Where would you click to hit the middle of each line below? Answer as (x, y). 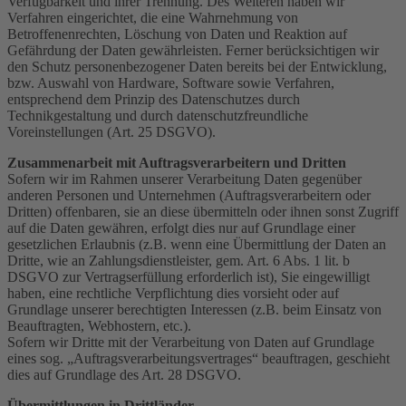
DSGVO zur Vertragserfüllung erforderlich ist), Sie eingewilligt (188, 276)
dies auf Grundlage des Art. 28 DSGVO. (124, 374)
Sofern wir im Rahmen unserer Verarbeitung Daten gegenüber (184, 179)
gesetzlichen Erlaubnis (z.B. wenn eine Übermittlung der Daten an (197, 244)
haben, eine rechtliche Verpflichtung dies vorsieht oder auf (173, 293)
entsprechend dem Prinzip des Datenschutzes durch (154, 99)
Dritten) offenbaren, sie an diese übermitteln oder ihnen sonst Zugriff (203, 211)
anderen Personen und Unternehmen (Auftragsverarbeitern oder (189, 195)
